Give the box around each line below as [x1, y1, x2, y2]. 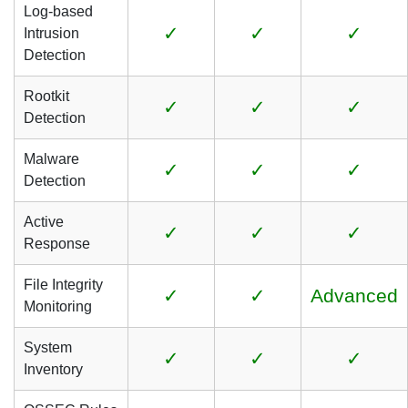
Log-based [24, 4, 93, 19]
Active [24, 214, 64, 229]
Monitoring [24, 299, 92, 314]
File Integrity [24, 277, 103, 292]
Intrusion [24, 25, 79, 41]
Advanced [311, 285, 398, 306]
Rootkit [24, 88, 69, 104]
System [24, 340, 72, 355]
